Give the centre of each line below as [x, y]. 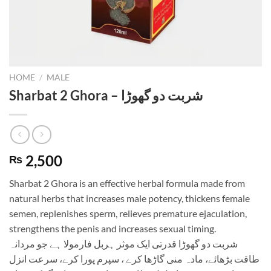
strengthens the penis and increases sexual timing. [113, 229]
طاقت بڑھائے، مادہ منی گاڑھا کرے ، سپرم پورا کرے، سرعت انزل [134, 259]
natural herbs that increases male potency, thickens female [129, 198]
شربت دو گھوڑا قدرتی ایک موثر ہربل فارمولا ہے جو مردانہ [123, 244]
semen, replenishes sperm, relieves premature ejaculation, [128, 214]
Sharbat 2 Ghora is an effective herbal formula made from [127, 183]
